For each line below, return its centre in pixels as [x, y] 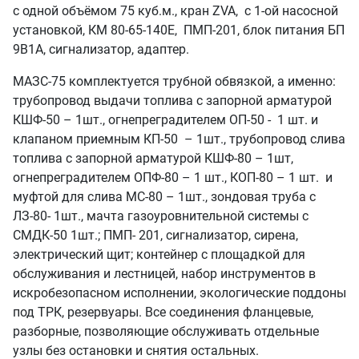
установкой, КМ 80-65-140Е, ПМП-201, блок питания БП [179, 30]
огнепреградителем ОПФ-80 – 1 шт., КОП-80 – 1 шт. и [173, 178]
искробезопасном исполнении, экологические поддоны [179, 293]
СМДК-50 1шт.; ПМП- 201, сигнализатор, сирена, [155, 236]
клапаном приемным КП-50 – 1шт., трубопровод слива [179, 139]
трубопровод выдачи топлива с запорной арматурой [172, 101]
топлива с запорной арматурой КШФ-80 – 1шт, [153, 159]
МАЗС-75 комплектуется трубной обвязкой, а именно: [174, 82]
